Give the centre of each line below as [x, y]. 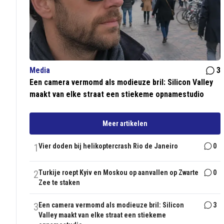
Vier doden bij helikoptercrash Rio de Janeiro [108, 146]
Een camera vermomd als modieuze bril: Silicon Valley [121, 82]
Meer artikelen [125, 124]
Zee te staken [59, 183]
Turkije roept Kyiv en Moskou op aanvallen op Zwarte [119, 173]
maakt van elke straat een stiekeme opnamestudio [117, 94]
